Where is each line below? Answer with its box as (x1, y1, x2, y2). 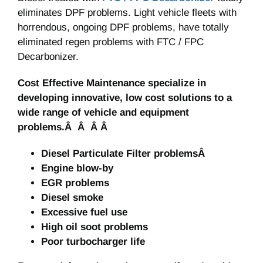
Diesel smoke (41, 192, 103, 204)
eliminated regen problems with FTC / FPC (18, 36, 204, 48)
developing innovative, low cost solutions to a (18, 92, 232, 104)
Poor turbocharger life (41, 236, 145, 248)
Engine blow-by (41, 163, 113, 174)
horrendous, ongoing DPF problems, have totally (18, 22, 229, 33)
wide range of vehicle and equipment (18, 107, 189, 119)
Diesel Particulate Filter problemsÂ (41, 148, 208, 160)
